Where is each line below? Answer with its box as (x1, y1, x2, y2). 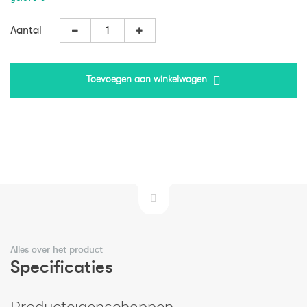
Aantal (10, 24, 42, 36)
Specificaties (10, 256, 113, 277)
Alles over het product (10, 244, 103, 255)
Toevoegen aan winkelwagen (86, 73, 207, 85)
